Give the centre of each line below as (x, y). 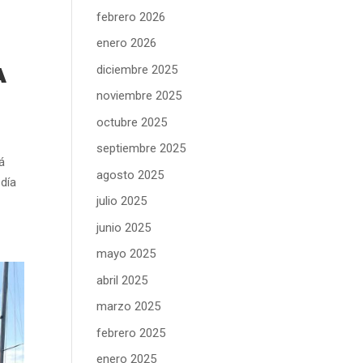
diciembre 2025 (137, 69)
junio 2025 (124, 227)
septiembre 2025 (141, 148)
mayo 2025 (126, 254)
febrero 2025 (131, 333)
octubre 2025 (132, 122)
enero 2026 (127, 43)
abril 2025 (122, 280)
